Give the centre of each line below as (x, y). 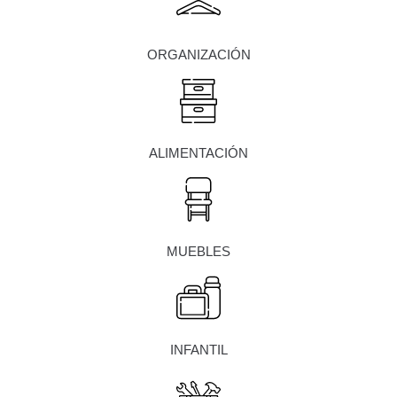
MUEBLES (198, 252)
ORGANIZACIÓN (198, 55)
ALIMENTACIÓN (198, 153)
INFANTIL (198, 350)
